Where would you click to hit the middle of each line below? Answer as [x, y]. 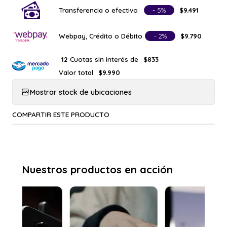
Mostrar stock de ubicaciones [81, 92]
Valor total [76, 72]
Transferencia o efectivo [98, 10]
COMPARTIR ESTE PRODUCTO [61, 115]
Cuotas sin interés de [104, 59]
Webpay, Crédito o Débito [101, 36]
